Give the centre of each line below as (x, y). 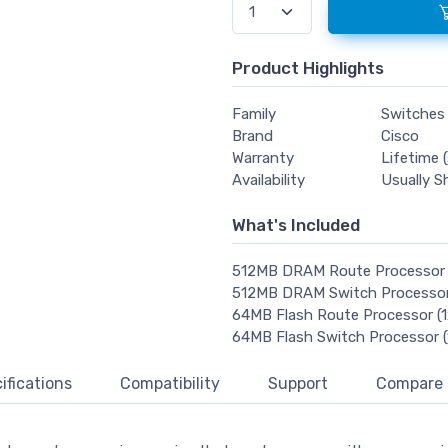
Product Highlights (307, 68)
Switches (413, 114)
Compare (409, 384)
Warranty (262, 158)
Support (298, 384)
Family (253, 114)
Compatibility (170, 384)
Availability (268, 180)
